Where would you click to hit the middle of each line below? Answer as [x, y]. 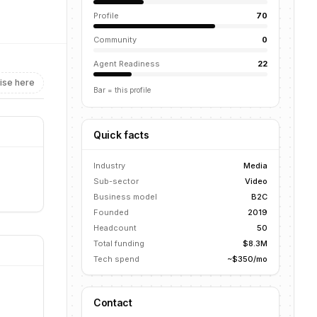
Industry [109, 166]
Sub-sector [116, 181]
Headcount [115, 228]
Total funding [119, 243]
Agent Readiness [127, 64]
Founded [111, 212]
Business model [125, 197]
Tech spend [116, 259]
